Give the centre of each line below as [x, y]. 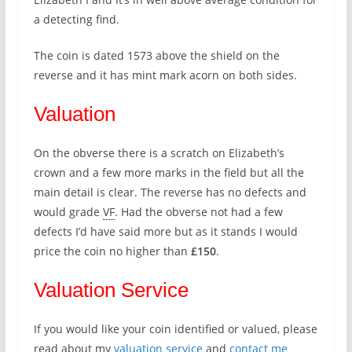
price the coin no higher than [112, 251]
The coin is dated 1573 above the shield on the [156, 55]
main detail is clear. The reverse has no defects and [170, 192]
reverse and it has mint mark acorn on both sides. [165, 75]
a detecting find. [76, 19]
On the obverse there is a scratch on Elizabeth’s [159, 153]
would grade [68, 212]
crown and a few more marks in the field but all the [169, 172]
